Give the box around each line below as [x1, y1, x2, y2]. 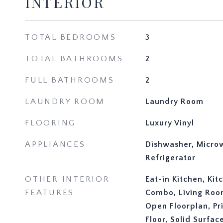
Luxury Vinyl [145, 118, 194, 127]
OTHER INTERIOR [25, 175, 110, 184]
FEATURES [25, 188, 74, 197]
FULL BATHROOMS [25, 76, 114, 85]
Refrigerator [145, 153, 196, 162]
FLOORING [25, 118, 76, 127]
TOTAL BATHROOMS [25, 54, 123, 63]
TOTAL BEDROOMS [25, 33, 116, 42]
